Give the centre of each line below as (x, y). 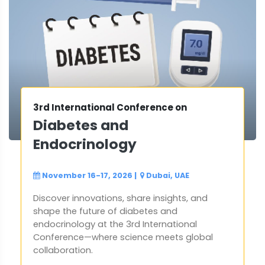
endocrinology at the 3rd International (115, 224)
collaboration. (63, 251)
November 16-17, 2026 (87, 176)
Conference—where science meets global (123, 237)
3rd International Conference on (110, 108)
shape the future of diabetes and (105, 211)
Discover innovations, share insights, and (120, 198)
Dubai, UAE (168, 176)
